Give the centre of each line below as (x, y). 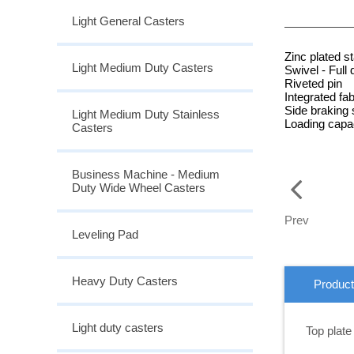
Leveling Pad (105, 234)
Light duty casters (118, 327)
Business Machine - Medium (146, 174)
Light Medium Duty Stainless (146, 114)
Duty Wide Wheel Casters (139, 187)
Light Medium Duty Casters (143, 67)
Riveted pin (313, 83)
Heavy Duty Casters (125, 281)
